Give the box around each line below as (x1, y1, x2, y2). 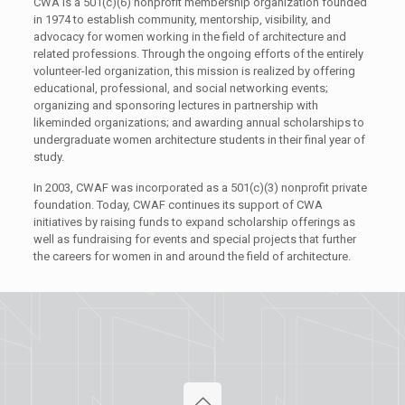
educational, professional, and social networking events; (33, 81, 328, 96)
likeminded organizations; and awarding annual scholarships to (33, 116, 364, 130)
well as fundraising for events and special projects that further (33, 232, 356, 247)
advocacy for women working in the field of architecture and (33, 30, 346, 44)
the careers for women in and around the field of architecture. (33, 250, 351, 264)
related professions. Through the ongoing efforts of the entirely (33, 47, 363, 61)
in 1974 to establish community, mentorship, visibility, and (33, 13, 331, 27)
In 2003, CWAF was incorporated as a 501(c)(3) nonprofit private (33, 181, 367, 195)
